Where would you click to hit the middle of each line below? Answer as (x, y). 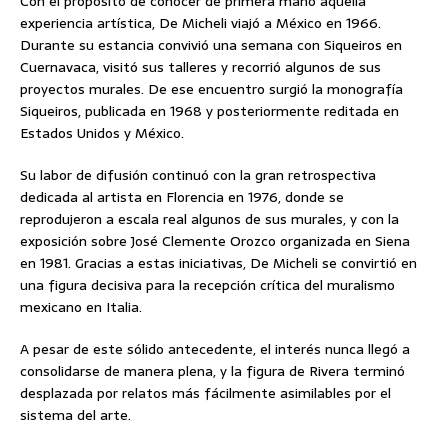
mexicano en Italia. (81, 307)
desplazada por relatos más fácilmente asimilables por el (205, 393)
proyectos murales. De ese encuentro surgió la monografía (211, 89)
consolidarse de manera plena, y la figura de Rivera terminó (212, 371)
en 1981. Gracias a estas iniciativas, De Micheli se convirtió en (218, 263)
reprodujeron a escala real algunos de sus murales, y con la (209, 219)
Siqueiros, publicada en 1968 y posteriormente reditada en (209, 111)
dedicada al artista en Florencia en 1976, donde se (182, 197)
